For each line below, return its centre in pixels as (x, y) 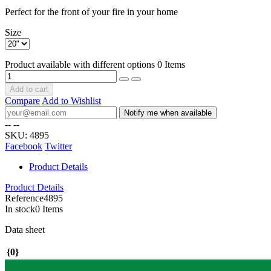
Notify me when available (168, 113)
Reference (24, 198)
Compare (22, 101)
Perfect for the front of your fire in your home (93, 12)
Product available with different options (81, 65)
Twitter (58, 146)
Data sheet (25, 230)
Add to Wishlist (71, 101)
